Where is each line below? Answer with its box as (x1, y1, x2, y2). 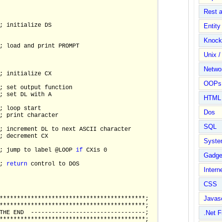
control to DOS (27, 161, 79, 168)
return (6, 161, 27, 168)
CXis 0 (83, 147, 107, 154)
